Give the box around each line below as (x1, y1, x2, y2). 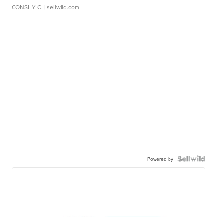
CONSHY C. (12, 3, 43, 12)
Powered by (147, 155, 173, 163)
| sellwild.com (43, 3, 80, 12)
